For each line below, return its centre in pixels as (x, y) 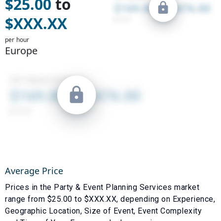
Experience (193, 199)
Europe (21, 50)
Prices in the (29, 187)
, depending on (145, 199)
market (185, 187)
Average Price (34, 170)
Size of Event (109, 211)
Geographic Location (43, 211)
